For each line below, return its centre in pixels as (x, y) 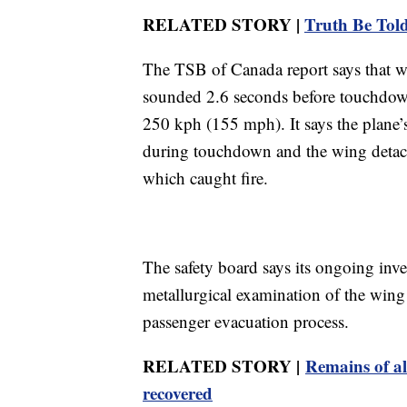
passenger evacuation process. (246, 321)
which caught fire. (205, 177)
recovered (178, 392)
